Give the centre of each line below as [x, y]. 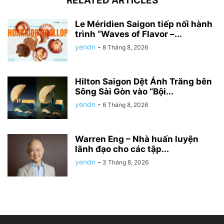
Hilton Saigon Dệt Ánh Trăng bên [143, 82]
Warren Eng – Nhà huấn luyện [137, 139]
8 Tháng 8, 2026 [125, 47]
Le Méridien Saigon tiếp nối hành [144, 24]
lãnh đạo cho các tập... [122, 149]
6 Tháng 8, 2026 [125, 105]
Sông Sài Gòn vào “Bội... [124, 92]
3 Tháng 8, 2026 [125, 162]
